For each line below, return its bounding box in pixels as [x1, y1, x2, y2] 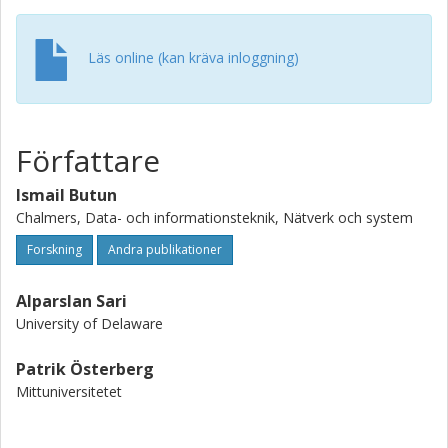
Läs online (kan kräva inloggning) [88, 47, 299, 67]
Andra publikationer [108, 241, 222, 258]
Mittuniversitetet [16, 382, 122, 401]
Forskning [27, 241, 82, 258]
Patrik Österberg [16, 358, 154, 380]
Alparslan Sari [16, 290, 127, 312]
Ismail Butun [16, 184, 117, 206]
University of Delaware [16, 314, 163, 333]
